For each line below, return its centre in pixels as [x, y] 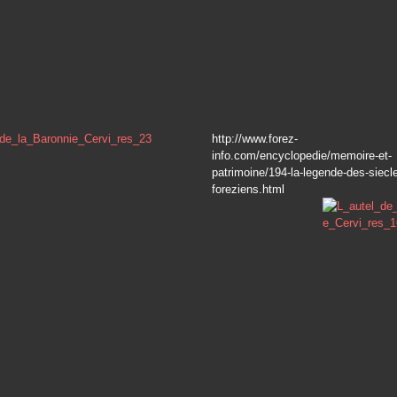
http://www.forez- [255, 139]
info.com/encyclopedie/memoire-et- [302, 156]
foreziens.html [248, 189]
